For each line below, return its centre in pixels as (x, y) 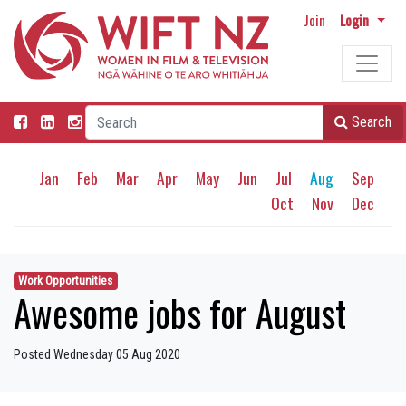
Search (372, 122)
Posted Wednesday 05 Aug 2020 (97, 355)
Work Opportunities (66, 281)
